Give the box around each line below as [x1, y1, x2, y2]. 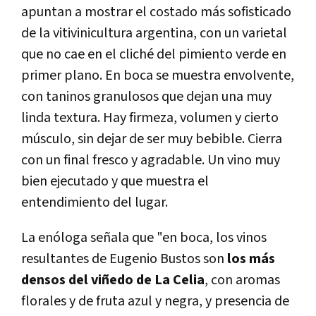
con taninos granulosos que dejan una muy [21, 87, 272, 106]
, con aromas [205, 270, 280, 289]
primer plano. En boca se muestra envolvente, [21, 66, 294, 85]
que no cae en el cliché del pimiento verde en [21, 44, 286, 63]
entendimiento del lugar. [21, 193, 168, 212]
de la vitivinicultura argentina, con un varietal [21, 23, 287, 42]
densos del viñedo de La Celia [21, 270, 205, 289]
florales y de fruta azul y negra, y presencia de [21, 291, 289, 310]
